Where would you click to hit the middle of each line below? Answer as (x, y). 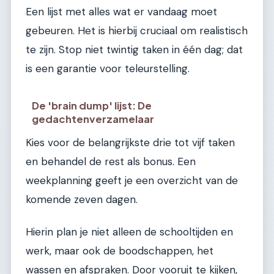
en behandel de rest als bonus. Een (111, 161)
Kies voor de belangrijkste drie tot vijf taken (130, 142)
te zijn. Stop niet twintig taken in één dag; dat (134, 50)
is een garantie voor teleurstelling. (108, 69)
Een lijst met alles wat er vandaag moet (121, 12)
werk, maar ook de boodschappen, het (120, 251)
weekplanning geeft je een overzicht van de (132, 180)
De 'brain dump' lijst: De (92, 105)
